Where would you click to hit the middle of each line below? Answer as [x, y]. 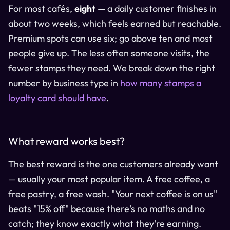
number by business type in [64, 83]
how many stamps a [161, 83]
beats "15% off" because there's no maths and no [107, 208]
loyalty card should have [57, 98]
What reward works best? [66, 141]
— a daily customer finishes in [156, 8]
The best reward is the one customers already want [113, 164]
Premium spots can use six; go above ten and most [110, 38]
